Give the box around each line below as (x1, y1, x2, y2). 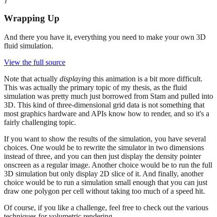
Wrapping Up (4, 13, 60, 24)
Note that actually (4, 75, 60, 83)
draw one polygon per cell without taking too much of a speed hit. (4, 187, 205, 196)
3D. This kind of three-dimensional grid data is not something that (4, 101, 204, 109)
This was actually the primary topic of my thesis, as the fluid (4, 83, 187, 92)
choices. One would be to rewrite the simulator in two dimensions (4, 143, 204, 152)
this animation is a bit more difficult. (91, 75, 202, 83)
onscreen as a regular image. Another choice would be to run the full (4, 161, 212, 170)
